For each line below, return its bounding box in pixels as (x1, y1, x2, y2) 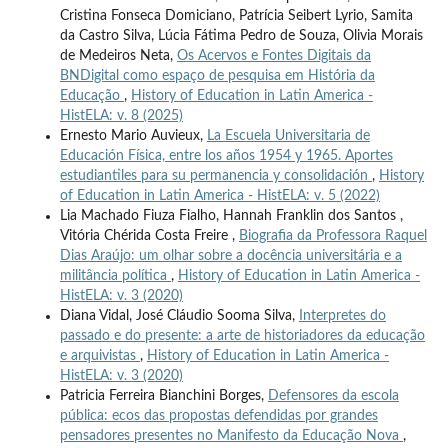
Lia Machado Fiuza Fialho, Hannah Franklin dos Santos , (59, 208, 403, 223)
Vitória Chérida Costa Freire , (59, 228, 239, 243)
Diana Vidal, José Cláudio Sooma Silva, (59, 308, 299, 323)
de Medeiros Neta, (59, 48, 177, 63)
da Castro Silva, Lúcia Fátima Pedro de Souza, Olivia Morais (59, 28, 423, 43)
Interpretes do (298, 308, 386, 323)
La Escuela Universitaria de (206, 128, 370, 143)
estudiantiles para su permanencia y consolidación (59, 168, 372, 183)
